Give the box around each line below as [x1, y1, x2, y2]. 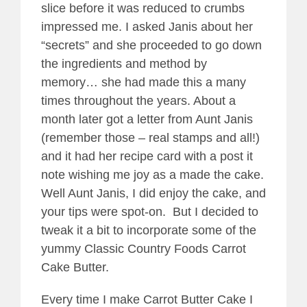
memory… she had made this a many [41, 75, 246, 89]
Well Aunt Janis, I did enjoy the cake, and [41, 186, 266, 200]
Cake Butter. [41, 260, 109, 274]
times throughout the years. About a [41, 93, 236, 108]
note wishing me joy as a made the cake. [41, 167, 264, 182]
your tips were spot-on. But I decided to [41, 204, 258, 219]
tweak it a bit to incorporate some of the [41, 223, 256, 237]
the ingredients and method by [41, 56, 207, 71]
